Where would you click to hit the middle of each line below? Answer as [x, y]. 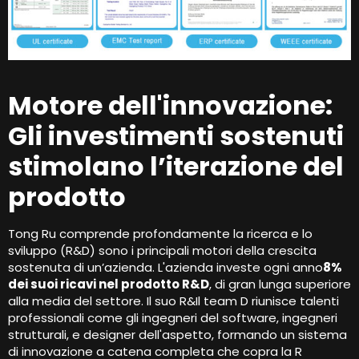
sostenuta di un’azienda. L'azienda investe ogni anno [165, 268]
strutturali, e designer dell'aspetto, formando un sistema [177, 335]
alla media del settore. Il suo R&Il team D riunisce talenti [173, 301]
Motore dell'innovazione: [170, 106]
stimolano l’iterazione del [176, 167]
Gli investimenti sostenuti [176, 136]
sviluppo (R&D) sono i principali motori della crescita [162, 251]
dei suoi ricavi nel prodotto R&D [109, 284]
